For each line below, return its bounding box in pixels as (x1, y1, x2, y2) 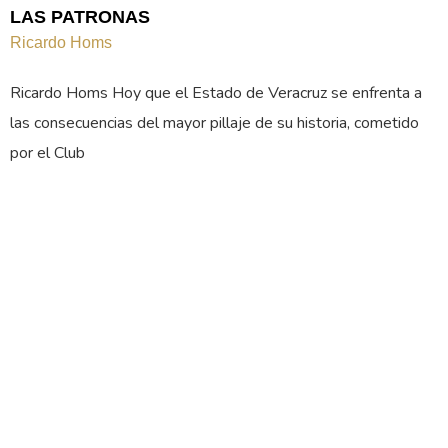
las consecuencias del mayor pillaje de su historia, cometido (10, 112, 419, 135)
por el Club (10, 142, 85, 165)
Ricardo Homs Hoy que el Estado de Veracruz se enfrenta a (10, 82, 422, 105)
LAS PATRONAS (10, 7, 150, 28)
